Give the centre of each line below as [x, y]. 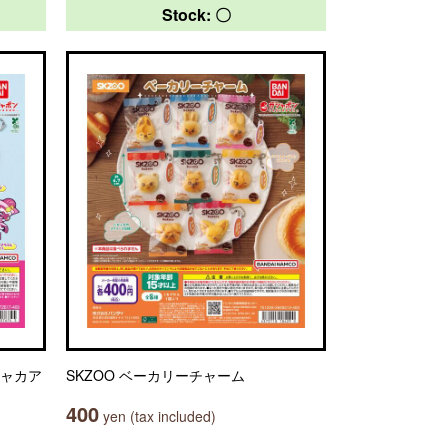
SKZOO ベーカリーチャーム [155, 375]
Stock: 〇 [196, 14]
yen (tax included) [157, 416]
